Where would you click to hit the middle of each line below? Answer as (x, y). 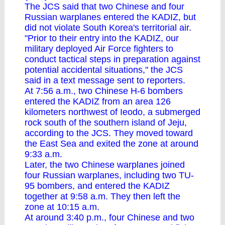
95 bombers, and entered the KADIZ (97, 186)
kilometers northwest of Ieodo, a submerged (113, 112)
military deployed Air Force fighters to (99, 49)
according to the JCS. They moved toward (109, 133)
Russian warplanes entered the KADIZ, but (110, 17)
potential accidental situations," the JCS (104, 70)
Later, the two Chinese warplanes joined (105, 165)
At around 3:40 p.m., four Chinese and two (109, 217)
